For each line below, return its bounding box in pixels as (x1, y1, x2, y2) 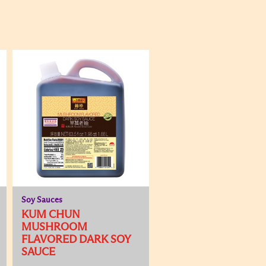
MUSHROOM (21, 222, 87, 233)
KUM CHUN (21, 210, 80, 220)
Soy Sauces (21, 196, 62, 204)
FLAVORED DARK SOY (21, 235, 131, 245)
